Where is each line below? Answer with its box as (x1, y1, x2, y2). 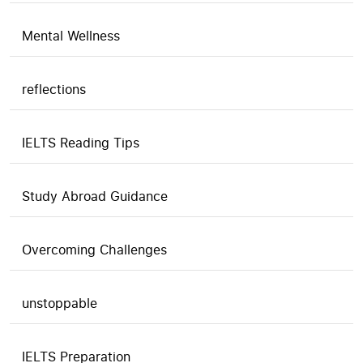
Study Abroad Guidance (22, 187, 168, 205)
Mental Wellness (22, 27, 120, 45)
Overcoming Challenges (22, 241, 167, 258)
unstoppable (22, 294, 97, 312)
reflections (22, 80, 86, 98)
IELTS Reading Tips (22, 134, 139, 152)
